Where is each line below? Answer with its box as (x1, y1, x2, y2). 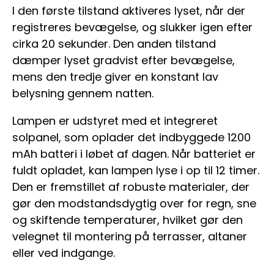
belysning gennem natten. (12, 86, 154, 102)
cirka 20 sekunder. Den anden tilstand (12, 36, 216, 52)
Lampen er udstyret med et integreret (12, 113, 218, 129)
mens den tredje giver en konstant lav (12, 69, 218, 85)
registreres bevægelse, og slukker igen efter (12, 20, 253, 35)
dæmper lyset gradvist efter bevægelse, (12, 53, 235, 68)
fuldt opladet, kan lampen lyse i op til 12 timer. (12, 163, 259, 179)
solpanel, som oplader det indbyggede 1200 (12, 130, 251, 146)
